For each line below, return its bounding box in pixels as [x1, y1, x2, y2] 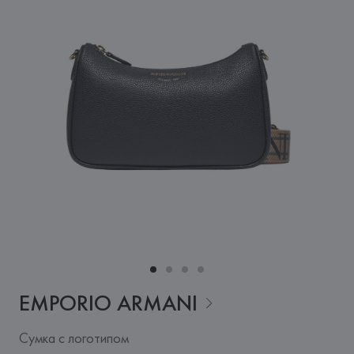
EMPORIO [18, 289, 111, 317]
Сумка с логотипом [18, 329, 129, 347]
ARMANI [116, 289, 198, 317]
